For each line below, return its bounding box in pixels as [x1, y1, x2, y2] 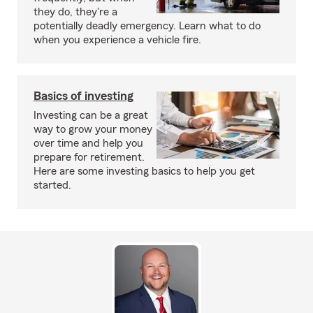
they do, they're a [34, 6, 117, 17]
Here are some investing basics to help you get [34, 166, 255, 177]
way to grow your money [34, 124, 152, 135]
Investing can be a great [34, 110, 148, 121]
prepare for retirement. [34, 152, 145, 163]
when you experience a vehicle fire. [34, 34, 201, 45]
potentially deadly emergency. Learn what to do [34, 20, 261, 31]
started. [34, 180, 71, 191]
